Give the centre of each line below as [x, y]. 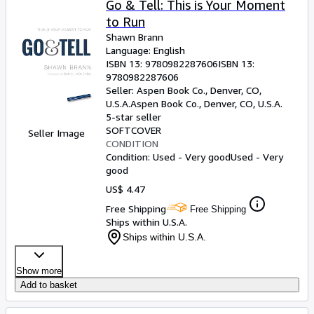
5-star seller [134, 117]
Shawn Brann [135, 37]
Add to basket [49, 285]
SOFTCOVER [134, 130]
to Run [125, 22]
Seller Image [56, 133]
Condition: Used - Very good [168, 157]
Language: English [145, 50]
